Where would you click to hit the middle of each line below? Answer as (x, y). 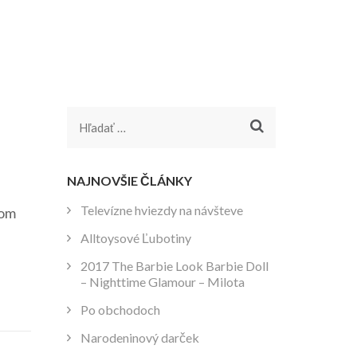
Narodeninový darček (139, 338)
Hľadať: (101, 127)
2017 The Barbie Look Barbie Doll (174, 266)
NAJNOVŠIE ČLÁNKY (129, 180)
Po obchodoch (120, 310)
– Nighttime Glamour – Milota (162, 282)
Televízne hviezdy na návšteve (161, 210)
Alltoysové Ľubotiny (135, 238)
